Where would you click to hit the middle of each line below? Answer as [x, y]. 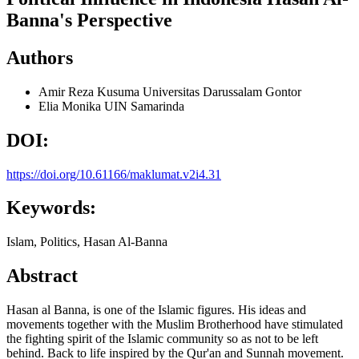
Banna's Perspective [89, 20]
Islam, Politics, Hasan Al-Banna [87, 242]
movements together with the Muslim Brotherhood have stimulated [175, 325]
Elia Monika [71, 106]
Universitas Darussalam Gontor [222, 91]
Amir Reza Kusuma [91, 91]
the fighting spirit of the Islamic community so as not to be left [162, 339]
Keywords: [51, 208]
